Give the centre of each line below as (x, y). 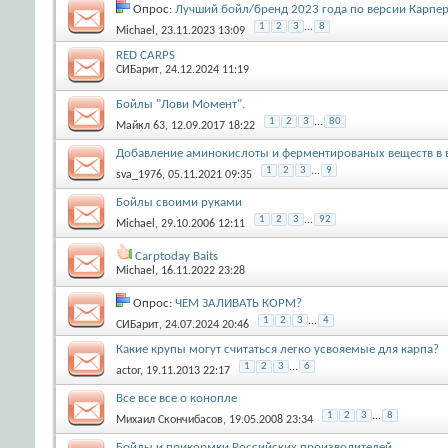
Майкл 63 (140, 125)
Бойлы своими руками (179, 202)
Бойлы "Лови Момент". (180, 104)
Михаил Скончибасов (169, 419)
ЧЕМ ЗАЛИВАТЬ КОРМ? (238, 303)
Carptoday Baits (176, 256)
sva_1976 (139, 174)
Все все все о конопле (176, 398)
